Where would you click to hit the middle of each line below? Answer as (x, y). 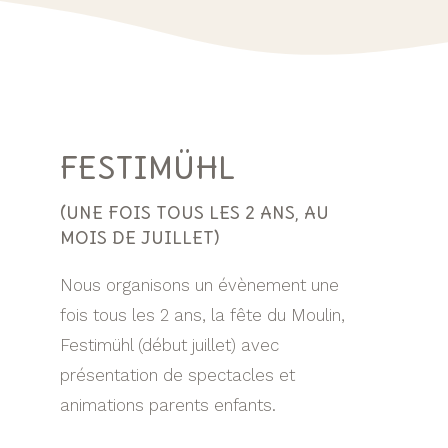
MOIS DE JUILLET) (140, 238)
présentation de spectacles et (177, 375)
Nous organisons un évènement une (199, 285)
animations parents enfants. (168, 405)
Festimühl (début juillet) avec (169, 345)
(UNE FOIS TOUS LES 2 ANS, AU (194, 213)
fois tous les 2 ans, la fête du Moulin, (202, 315)
